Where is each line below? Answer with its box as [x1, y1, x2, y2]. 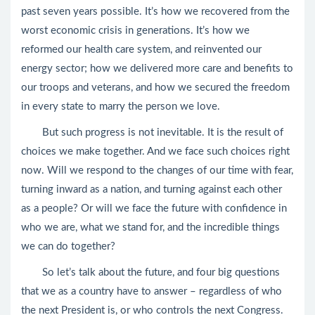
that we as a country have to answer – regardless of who [21, 286, 282, 297]
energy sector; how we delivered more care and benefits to [21, 63, 293, 74]
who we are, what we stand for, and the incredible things [21, 222, 280, 233]
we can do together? [21, 241, 115, 252]
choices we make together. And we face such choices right [21, 146, 290, 157]
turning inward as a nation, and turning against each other [21, 184, 282, 195]
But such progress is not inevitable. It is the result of [21, 127, 283, 138]
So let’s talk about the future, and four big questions [21, 267, 280, 278]
